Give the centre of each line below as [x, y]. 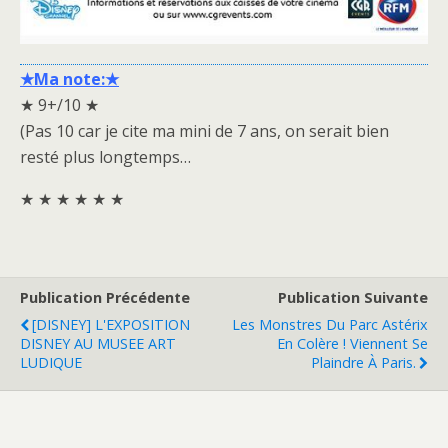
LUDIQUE [51, 362]
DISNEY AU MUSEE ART [98, 343]
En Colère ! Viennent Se [352, 343]
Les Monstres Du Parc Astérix [330, 324]
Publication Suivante [353, 297]
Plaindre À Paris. [363, 362]
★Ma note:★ [69, 78]
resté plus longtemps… [105, 156]
